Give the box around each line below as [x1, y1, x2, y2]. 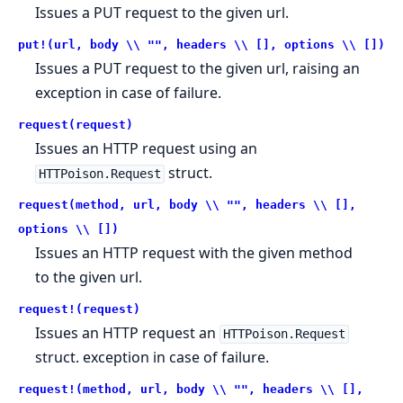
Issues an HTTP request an [35, 323, 220, 344]
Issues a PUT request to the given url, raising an [35, 58, 361, 79]
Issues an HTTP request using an [35, 139, 258, 159]
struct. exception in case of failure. [35, 347, 270, 368]
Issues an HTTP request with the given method [35, 243, 354, 264]
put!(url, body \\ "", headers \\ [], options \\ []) [18, 38, 385, 52]
